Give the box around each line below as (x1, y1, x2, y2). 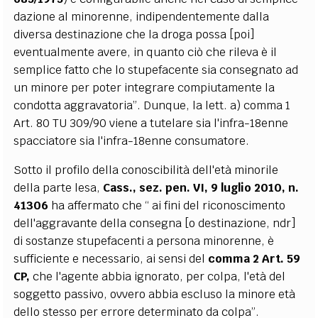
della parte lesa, (13, 180, 104, 195)
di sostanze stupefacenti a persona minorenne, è (13, 233, 275, 248)
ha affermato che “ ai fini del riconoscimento (48, 197, 286, 213)
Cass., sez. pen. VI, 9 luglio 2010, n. (103, 180, 300, 195)
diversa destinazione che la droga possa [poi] (13, 26, 256, 42)
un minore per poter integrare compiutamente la (13, 79, 275, 95)
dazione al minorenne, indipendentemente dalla (13, 9, 270, 24)
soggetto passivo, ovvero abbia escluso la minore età (13, 286, 296, 302)
